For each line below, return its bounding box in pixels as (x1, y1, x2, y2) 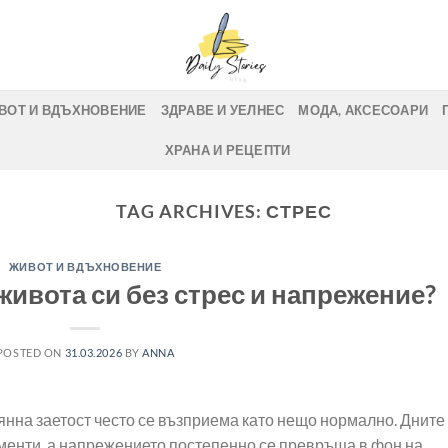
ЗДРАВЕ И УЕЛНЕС (160, 102, 285, 118)
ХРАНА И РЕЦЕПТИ (164, 142, 291, 158)
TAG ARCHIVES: (116, 200, 267, 222)
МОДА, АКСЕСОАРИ (298, 102, 429, 118)
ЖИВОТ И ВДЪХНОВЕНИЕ (8, 260, 162, 274)
